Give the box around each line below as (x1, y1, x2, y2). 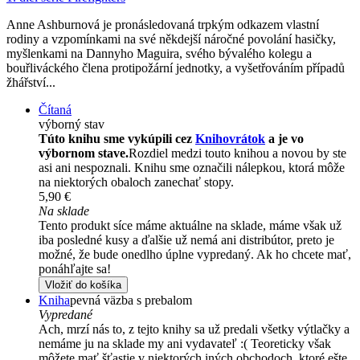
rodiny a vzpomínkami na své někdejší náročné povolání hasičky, (6, 32, 336, 47)
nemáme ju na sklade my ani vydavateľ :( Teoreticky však (39, 337, 331, 351)
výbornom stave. (39, 146, 129, 161)
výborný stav (39, 117, 104, 132)
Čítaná (39, 103, 72, 117)
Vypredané (39, 308, 92, 322)
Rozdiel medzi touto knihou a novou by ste (129, 146, 346, 161)
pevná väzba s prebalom (70, 293, 192, 308)
